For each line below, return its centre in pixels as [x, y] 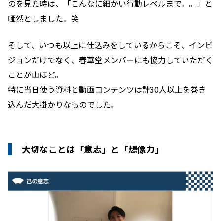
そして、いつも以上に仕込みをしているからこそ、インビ [110, 45]
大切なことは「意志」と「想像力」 [93, 149]
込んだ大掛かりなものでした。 [63, 104]
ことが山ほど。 [35, 74]
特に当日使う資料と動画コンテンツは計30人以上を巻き [107, 89]
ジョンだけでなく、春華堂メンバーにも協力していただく [110, 59]
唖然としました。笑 [43, 18]
